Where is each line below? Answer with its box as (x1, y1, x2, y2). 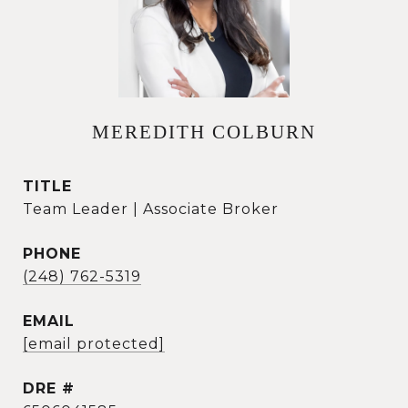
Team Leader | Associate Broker (23, 200, 279, 218)
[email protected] (23, 335, 165, 352)
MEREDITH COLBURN (92, 121, 316, 143)
